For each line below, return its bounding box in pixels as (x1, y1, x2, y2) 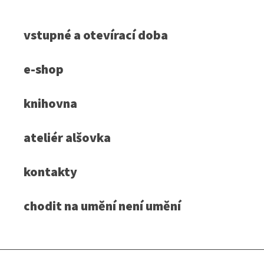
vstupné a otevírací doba (24, 26, 168, 43)
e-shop (24, 60, 64, 77)
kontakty (24, 163, 77, 180)
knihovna (24, 94, 77, 111)
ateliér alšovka (24, 128, 111, 146)
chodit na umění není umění (24, 197, 181, 214)
